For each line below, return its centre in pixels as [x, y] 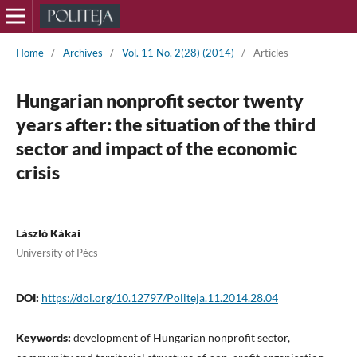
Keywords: [44, 337]
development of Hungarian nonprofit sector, [181, 337]
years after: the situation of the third [165, 124]
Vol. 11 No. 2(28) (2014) [178, 52]
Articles [271, 52]
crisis [37, 172]
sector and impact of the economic [156, 148]
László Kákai [48, 233]
